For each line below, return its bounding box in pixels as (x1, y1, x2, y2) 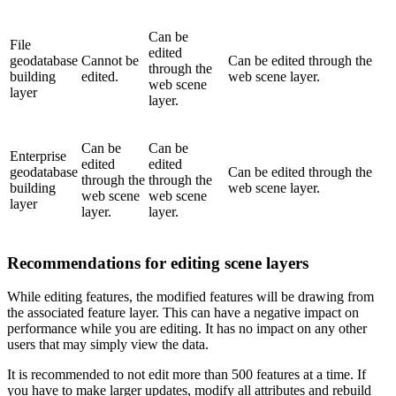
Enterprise (10, 148, 66, 164)
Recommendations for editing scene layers (7, 253, 308, 272)
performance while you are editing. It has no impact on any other (7, 321, 367, 337)
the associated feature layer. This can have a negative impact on (7, 305, 359, 321)
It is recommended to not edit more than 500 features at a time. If (7, 367, 366, 383)
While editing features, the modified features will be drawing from (7, 289, 374, 305)
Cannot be (81, 52, 139, 68)
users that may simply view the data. (7, 337, 209, 353)
